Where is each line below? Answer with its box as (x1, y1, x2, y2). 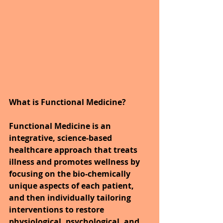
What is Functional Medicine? (9, 97, 126, 108)
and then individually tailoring (9, 192, 133, 204)
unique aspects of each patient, (9, 180, 136, 192)
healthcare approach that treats (9, 144, 139, 156)
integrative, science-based (9, 132, 114, 144)
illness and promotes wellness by (9, 156, 142, 168)
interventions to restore (9, 204, 106, 216)
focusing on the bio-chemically (9, 168, 132, 180)
